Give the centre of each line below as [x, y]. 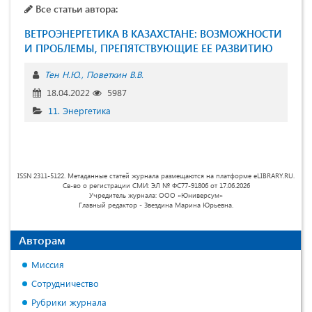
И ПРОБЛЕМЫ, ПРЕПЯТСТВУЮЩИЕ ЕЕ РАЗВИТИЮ [149, 48]
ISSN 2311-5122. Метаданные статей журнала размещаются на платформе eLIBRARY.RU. [156, 176]
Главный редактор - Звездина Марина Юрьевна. [156, 205]
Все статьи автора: [75, 9]
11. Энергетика [79, 111]
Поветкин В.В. [115, 75]
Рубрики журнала [69, 302]
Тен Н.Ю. [63, 75]
